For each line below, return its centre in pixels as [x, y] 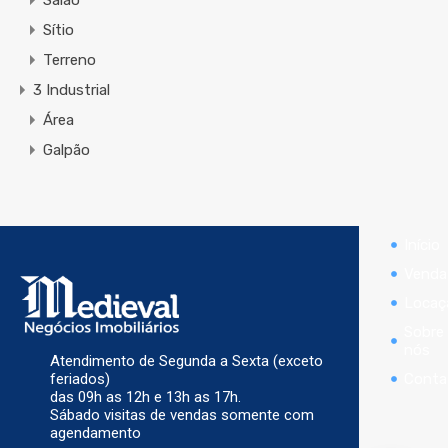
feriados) [80, 379]
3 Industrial [71, 90]
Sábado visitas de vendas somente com [182, 415]
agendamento [95, 433]
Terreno [69, 60]
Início [421, 244]
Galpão [66, 150]
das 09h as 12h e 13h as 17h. [145, 397]
